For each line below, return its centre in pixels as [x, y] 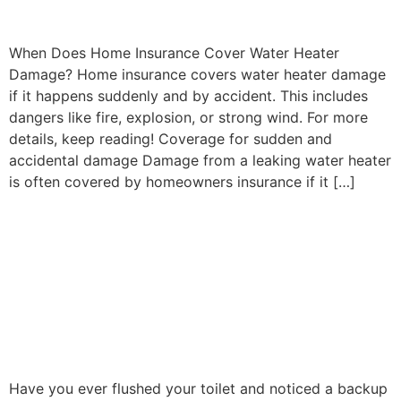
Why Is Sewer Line [133, 222]
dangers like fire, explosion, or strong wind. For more [188, 118]
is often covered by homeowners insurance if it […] [182, 182]
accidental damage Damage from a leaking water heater [200, 161]
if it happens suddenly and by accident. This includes [188, 96]
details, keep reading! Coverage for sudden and [171, 139]
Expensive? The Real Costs [193, 290]
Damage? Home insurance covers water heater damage [197, 75]
